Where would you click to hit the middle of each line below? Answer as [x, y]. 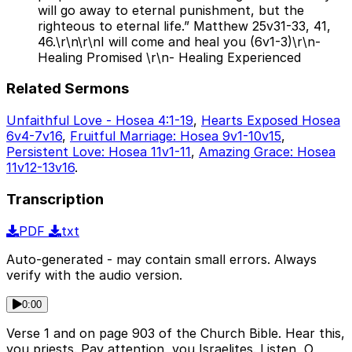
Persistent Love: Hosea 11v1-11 [99, 152]
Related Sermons [68, 89]
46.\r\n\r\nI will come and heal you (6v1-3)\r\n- [179, 41]
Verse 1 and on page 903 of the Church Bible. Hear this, [176, 333]
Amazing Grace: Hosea [267, 152]
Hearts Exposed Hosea [271, 121]
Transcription [55, 199]
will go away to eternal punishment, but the [171, 10]
